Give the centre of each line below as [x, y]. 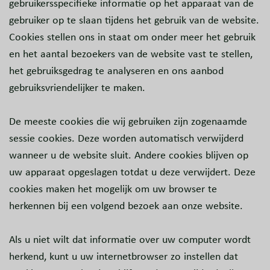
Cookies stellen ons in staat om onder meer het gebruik [132, 37]
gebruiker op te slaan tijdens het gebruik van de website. [134, 20]
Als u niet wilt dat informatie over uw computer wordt [130, 240]
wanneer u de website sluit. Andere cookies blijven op [129, 155]
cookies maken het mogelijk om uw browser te [113, 189]
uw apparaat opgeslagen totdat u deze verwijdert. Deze [132, 172]
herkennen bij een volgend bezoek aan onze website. [126, 206]
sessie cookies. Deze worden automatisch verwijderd [126, 138]
